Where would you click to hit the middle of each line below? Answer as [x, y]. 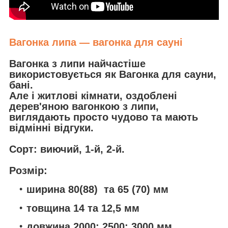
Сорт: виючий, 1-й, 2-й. [67, 149]
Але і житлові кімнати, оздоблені [93, 96]
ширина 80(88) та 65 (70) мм [97, 189]
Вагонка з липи [47, 64]
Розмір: [28, 171]
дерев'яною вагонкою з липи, [84, 107]
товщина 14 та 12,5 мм [83, 208]
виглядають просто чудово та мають [104, 117]
